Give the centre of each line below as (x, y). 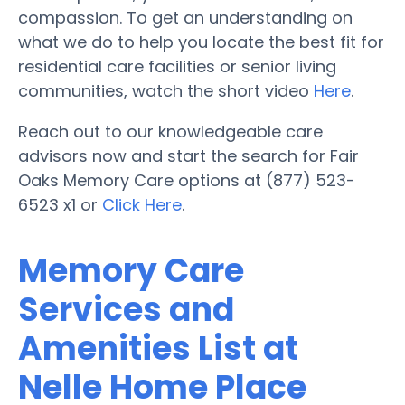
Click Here (142, 204)
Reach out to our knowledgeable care (170, 131)
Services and (126, 309)
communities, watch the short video (166, 90)
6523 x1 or (60, 204)
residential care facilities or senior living (177, 66)
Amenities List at (158, 348)
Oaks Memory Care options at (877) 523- (187, 180)
